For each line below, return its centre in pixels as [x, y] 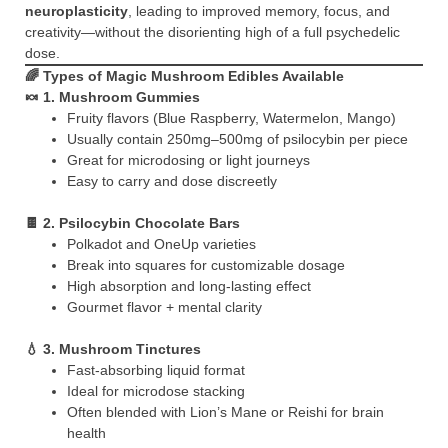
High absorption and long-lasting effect [189, 286]
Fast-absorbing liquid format [156, 370]
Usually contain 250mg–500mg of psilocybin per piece [237, 139]
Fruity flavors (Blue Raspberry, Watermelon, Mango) [231, 118]
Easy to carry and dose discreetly [172, 181]
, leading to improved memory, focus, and [259, 11]
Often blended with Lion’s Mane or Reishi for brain [225, 412]
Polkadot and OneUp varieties [161, 244]
